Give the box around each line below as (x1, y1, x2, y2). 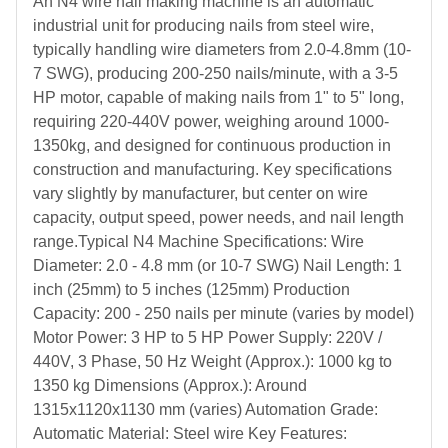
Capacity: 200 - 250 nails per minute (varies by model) (33, 305, 414, 322)
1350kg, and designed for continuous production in (33, 137, 391, 154)
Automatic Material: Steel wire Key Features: (33, 425, 347, 442)
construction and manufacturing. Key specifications (33, 161, 392, 178)
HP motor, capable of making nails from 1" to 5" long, (33, 89, 404, 106)
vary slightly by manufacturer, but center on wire (33, 185, 368, 202)
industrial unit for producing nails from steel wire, (33, 17, 374, 34)
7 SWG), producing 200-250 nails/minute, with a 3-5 (33, 65, 398, 82)
